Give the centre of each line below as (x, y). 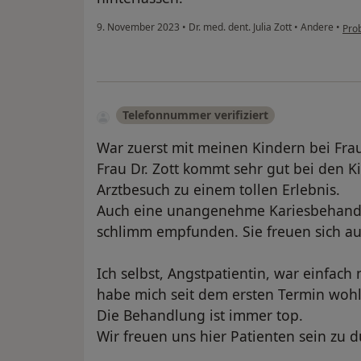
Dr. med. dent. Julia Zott (240, 27)
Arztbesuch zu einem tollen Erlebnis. (218, 189)
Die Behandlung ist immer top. (200, 315)
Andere (316, 27)
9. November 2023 (138, 27)
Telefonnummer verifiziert (195, 114)
